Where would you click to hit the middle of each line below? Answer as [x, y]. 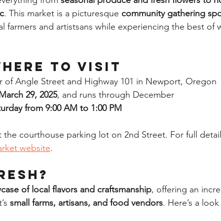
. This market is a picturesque [63, 13]
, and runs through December [116, 95]
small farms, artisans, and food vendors [86, 203]
